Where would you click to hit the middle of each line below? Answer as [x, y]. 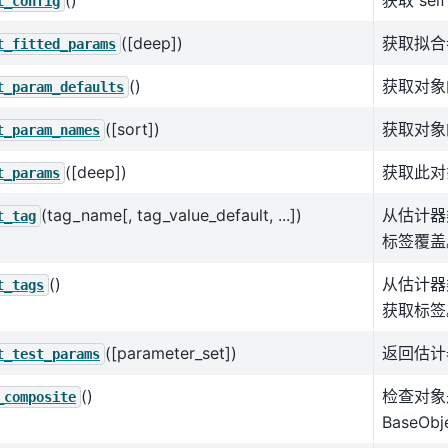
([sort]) [132, 129]
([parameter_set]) [171, 353]
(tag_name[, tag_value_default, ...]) [171, 215]
